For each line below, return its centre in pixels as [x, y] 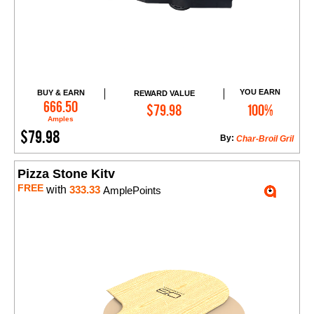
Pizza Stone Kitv [66, 174]
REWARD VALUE [164, 93]
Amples [61, 119]
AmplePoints [131, 191]
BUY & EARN [61, 93]
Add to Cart [171, 103]
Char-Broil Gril [265, 139]
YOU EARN [260, 92]
